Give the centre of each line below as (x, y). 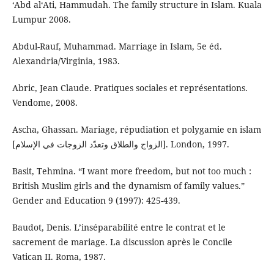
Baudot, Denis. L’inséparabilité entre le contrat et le (119, 228)
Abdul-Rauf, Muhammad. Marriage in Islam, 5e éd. (117, 46)
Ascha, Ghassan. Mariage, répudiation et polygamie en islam (136, 130)
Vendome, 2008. (45, 103)
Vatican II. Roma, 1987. (59, 257)
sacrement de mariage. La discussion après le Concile (122, 242)
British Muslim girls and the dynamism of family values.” (128, 186)
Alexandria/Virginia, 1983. (66, 61)
